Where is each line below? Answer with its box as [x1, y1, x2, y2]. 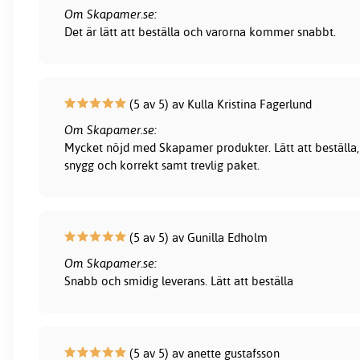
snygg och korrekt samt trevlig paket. [64, 157, 260, 174]
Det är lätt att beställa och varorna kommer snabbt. [64, 24, 337, 40]
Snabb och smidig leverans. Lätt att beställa [64, 273, 294, 289]
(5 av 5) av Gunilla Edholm [126, 230, 268, 246]
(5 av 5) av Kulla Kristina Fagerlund [126, 96, 313, 112]
